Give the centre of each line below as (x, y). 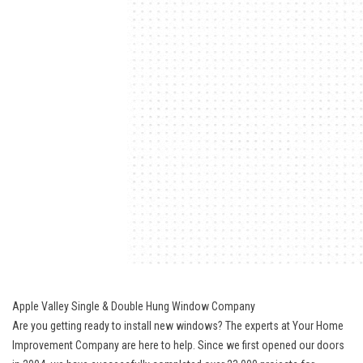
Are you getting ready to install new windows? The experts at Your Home (178, 325)
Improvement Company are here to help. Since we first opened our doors (178, 345)
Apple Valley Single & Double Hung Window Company (134, 306)
